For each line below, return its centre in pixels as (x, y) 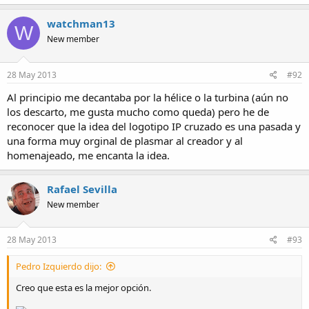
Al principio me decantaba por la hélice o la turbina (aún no (148, 97)
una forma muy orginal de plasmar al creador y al (125, 140)
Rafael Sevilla (82, 189)
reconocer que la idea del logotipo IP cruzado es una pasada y (154, 126)
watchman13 (81, 24)
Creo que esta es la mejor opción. (83, 288)
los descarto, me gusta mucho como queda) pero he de (138, 111)
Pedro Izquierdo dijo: (59, 267)
